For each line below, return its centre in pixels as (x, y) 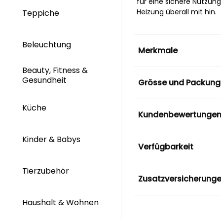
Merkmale (158, 50)
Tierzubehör (46, 171)
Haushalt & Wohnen (60, 203)
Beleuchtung (48, 44)
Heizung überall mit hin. (176, 12)
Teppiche (42, 13)
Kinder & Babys (52, 139)
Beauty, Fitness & (55, 71)
